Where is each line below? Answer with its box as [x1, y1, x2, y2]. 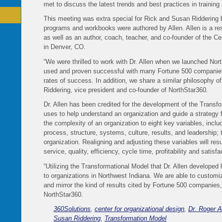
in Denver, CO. [43, 43, 86, 51]
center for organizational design [94, 205, 184, 213]
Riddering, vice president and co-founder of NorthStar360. [43, 86, 208, 94]
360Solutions [53, 205, 91, 213]
